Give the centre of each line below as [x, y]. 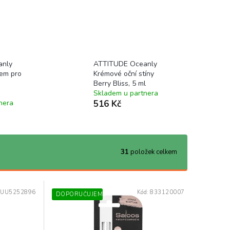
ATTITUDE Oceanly [126, 64]
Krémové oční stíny [124, 74]
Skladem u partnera [126, 93]
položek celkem [153, 152]
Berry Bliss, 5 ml [120, 83]
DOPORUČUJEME [81, 194]
